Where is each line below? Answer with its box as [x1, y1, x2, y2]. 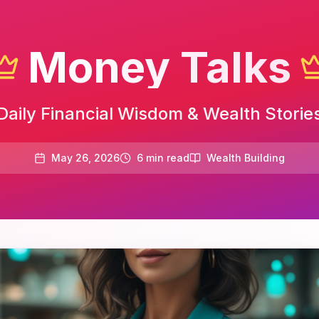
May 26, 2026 [51, 152, 120, 164]
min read [143, 152, 189, 164]
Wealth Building [206, 152, 285, 164]
